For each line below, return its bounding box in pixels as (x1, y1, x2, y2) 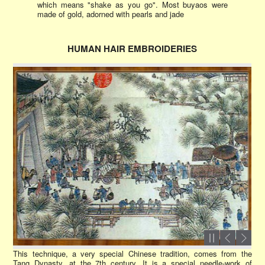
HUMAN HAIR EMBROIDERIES (67, 41, 198, 55)
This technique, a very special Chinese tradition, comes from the (13, 247, 252, 259)
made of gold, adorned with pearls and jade (37, 8, 184, 20)
